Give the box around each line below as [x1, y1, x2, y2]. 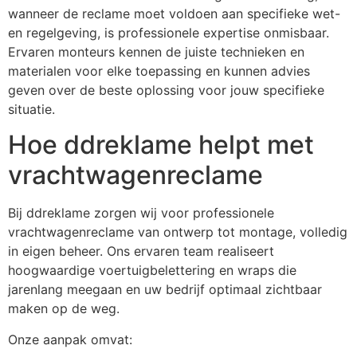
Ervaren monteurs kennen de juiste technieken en [8, 44, 304, 60]
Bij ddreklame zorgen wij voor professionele [8, 205, 274, 222]
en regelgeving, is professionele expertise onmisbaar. [8, 25, 329, 41]
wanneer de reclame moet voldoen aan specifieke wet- [8, 6, 340, 22]
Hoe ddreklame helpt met [8, 129, 314, 161]
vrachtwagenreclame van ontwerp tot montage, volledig [8, 224, 347, 241]
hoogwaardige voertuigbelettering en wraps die [8, 262, 296, 279]
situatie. [8, 101, 55, 117]
